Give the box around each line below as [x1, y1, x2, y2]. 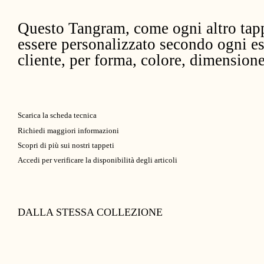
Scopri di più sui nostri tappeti [17, 141, 114, 150]
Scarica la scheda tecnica [17, 111, 97, 120]
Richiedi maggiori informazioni [17, 126, 119, 135]
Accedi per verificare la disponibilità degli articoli [17, 156, 177, 164]
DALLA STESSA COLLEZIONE [17, 206, 163, 218]
